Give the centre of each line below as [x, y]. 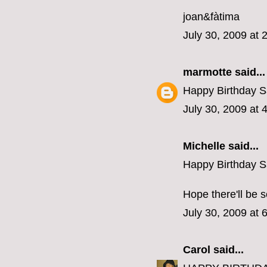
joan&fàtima [211, 17]
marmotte [207, 72]
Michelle [204, 146]
